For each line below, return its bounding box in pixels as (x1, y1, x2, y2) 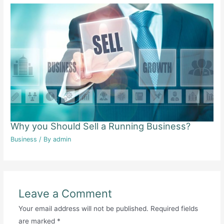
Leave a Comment (18, 187, 112, 200)
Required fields (150, 204, 198, 213)
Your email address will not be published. (18, 204, 148, 213)
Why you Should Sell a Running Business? (10, 120, 191, 131)
